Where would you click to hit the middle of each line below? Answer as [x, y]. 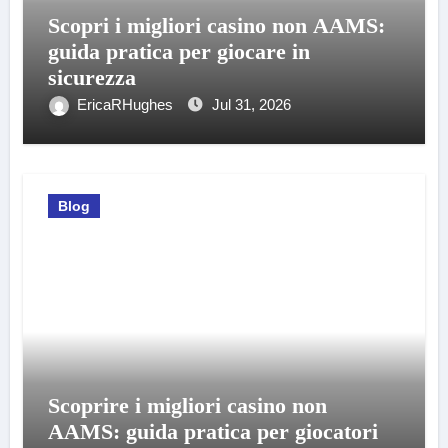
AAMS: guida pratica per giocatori [212, 431]
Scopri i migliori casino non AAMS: [216, 25]
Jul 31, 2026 [251, 104]
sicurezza [91, 77]
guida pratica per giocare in [178, 51]
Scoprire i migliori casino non [187, 405]
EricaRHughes [126, 104]
